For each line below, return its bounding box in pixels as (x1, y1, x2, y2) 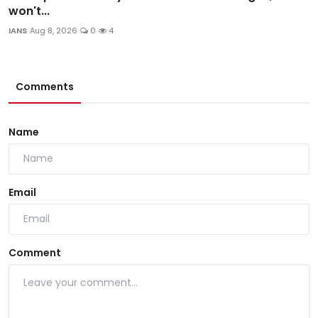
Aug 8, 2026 (30, 24, 77, 36)
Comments (16, 79, 74, 94)
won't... (9, 2, 50, 19)
